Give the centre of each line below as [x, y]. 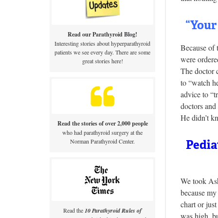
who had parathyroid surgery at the [103, 132]
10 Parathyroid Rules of [113, 211]
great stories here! [102, 61]
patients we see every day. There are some [103, 52]
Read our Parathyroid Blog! [103, 35]
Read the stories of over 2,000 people [102, 123]
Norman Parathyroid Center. [103, 141]
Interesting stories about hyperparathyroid [103, 44]
